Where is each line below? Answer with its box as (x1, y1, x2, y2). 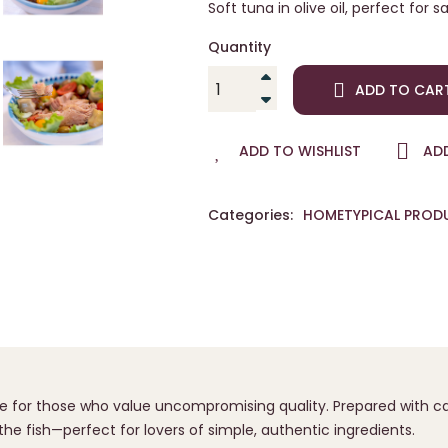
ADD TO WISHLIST (238, 141, 361, 161)
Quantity (207, 37, 271, 57)
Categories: (207, 205, 293, 225)
